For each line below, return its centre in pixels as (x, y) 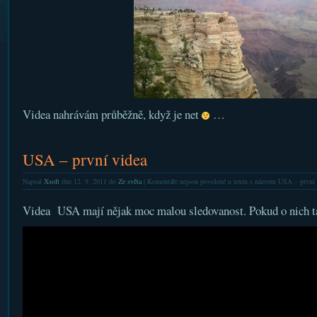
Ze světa (129, 181)
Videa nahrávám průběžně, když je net (112, 114)
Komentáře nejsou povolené (186, 181)
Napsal (33, 181)
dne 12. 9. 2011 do (88, 181)
